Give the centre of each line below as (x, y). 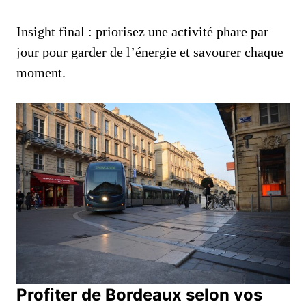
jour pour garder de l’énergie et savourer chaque (150, 52)
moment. (41, 73)
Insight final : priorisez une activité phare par (142, 32)
